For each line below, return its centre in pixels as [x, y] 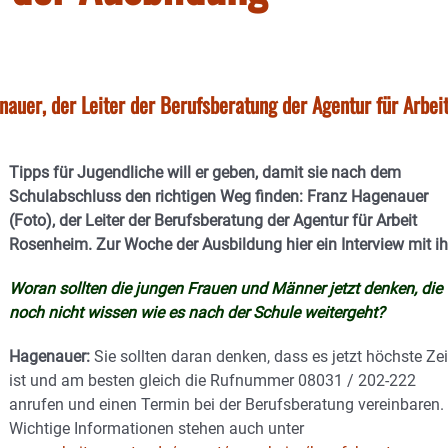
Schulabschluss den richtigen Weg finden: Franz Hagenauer [218, 196]
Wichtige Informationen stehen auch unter [156, 428]
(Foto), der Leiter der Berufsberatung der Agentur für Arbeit [213, 220]
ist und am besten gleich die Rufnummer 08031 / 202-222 [212, 380]
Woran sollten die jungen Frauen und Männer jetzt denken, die [225, 288]
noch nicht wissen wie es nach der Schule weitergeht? [197, 312]
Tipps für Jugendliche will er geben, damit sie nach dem [205, 172]
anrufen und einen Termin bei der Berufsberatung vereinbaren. [226, 404]
